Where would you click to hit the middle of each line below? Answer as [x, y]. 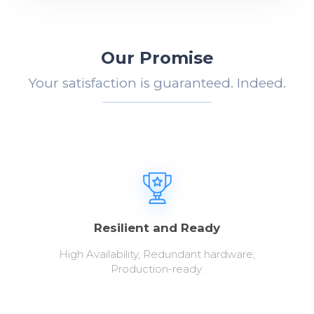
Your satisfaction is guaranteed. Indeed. [157, 83]
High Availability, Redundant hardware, [157, 254]
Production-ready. [157, 268]
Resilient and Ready [157, 227]
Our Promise [157, 57]
